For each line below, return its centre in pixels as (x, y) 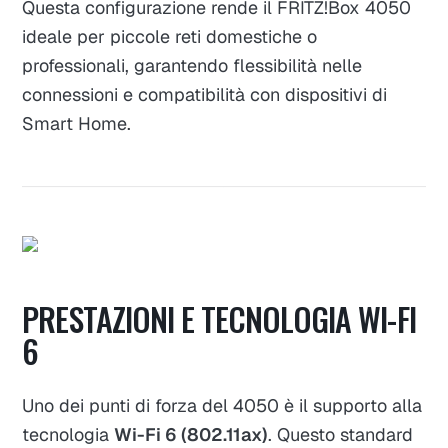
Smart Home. (77, 123)
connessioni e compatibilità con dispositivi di (205, 94)
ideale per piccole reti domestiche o (170, 36)
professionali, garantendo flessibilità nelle (192, 65)
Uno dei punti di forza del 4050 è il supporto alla (222, 406)
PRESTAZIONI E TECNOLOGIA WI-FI (219, 319)
